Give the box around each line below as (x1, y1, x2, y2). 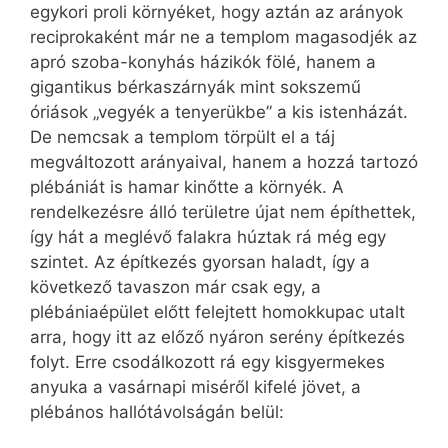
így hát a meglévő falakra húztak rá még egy (30, 227, 386, 248)
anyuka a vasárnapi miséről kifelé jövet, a (30, 377, 361, 398)
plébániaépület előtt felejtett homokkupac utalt (30, 302, 405, 323)
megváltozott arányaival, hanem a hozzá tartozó (30, 152, 418, 173)
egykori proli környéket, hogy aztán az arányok (30, 2, 403, 23)
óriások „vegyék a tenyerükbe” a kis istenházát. (30, 102, 408, 123)
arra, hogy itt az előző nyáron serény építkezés (30, 327, 405, 348)
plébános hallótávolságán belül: (30, 402, 284, 423)
